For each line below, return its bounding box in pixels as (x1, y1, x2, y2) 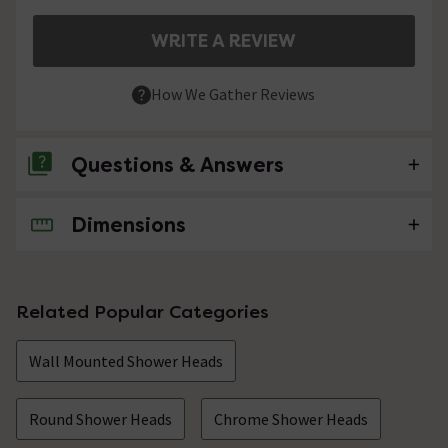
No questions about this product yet (33, 214, 296, 235)
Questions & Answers (71, 152, 284, 179)
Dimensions (71, 212, 186, 239)
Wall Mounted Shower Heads (29, 351, 223, 372)
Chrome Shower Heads (214, 409, 368, 430)
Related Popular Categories (16, 300, 269, 324)
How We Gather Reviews (151, 83, 316, 104)
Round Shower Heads (29, 409, 172, 430)
